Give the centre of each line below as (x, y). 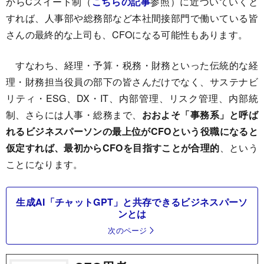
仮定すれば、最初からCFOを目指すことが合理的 (113, 147)
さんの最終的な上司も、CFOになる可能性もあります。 (127, 34)
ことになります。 (44, 164)
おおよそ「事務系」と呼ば (200, 114)
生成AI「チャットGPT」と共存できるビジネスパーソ (132, 202)
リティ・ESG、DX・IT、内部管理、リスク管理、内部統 (132, 98)
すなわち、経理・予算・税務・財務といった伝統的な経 (132, 65)
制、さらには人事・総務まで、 (74, 114)
